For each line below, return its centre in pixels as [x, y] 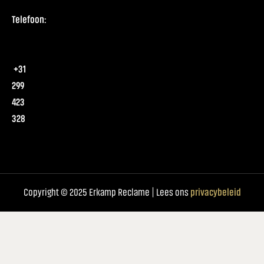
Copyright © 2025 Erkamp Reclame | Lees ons [106, 192]
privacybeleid [215, 192]
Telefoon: [29, 19]
